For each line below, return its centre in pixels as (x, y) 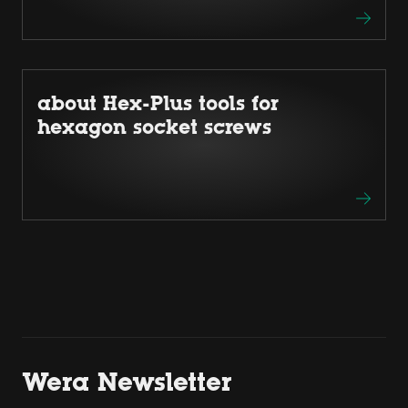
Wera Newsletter (127, 381)
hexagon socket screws (154, 127)
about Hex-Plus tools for (158, 103)
